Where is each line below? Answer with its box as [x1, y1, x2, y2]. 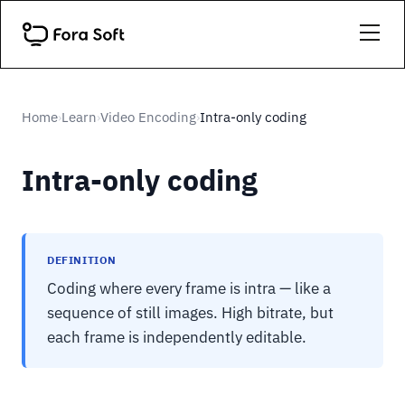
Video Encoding [100, 108, 196, 126]
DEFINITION [47, 253, 117, 267]
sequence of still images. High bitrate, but [47, 303, 334, 323]
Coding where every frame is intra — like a [47, 278, 331, 298]
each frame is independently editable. [47, 327, 306, 347]
